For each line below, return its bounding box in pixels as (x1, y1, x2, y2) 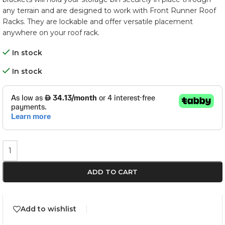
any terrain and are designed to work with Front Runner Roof (3, 6, 216, 15)
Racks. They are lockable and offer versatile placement (3, 17, 193, 26)
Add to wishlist (21, 204, 76, 214)
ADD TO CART (87, 168, 138, 176)
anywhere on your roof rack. (3, 28, 99, 37)
